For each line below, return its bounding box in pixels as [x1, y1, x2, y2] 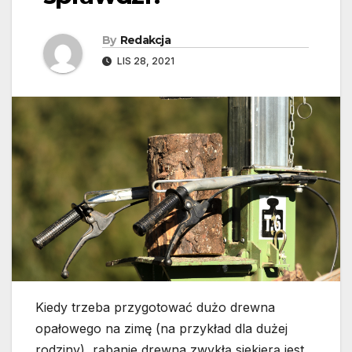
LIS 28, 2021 [115, 55, 174, 68]
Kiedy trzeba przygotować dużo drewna [35, 299, 275, 316]
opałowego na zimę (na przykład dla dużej [35, 321, 288, 337]
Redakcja [119, 33, 171, 48]
